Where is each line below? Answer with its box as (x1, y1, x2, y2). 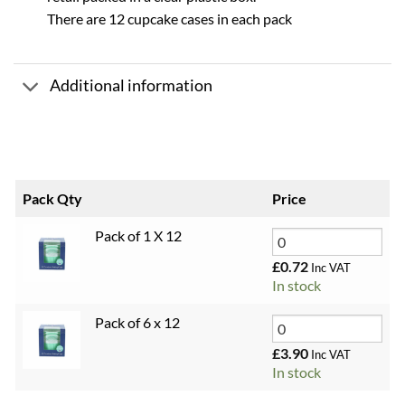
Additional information (50, 76, 213, 96)
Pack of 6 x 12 (95, 313, 180, 331)
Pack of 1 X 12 (95, 226, 182, 244)
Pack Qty (23, 189, 82, 207)
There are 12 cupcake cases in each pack (46, 9, 292, 27)
